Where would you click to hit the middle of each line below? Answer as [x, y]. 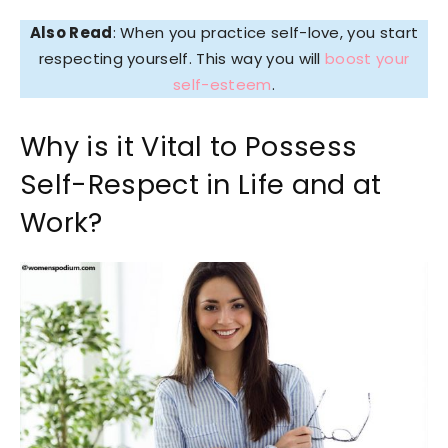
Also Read [71, 32]
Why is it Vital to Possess [189, 146]
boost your [367, 58]
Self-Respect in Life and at [201, 184]
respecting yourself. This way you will [182, 58]
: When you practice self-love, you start [265, 32]
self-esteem [222, 84]
